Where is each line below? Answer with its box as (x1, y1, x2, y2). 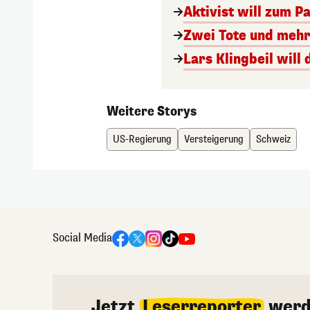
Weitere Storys (107, 102, 197, 120)
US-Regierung (113, 132, 172, 146)
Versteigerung (184, 132, 244, 146)
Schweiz (256, 132, 291, 146)
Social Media (53, 230, 112, 245)
